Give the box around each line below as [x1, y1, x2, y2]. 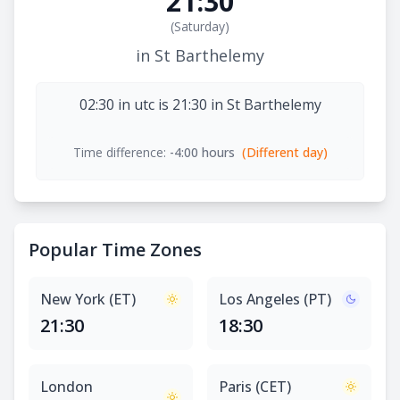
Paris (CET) [219, 377, 291, 396]
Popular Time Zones [29, 237, 202, 262]
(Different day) [241, 144, 328, 161]
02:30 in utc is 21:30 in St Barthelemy [79, 95, 321, 114]
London [40, 377, 93, 396]
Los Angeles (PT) [219, 289, 331, 309]
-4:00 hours [169, 144, 235, 161]
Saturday [174, 18, 225, 35]
